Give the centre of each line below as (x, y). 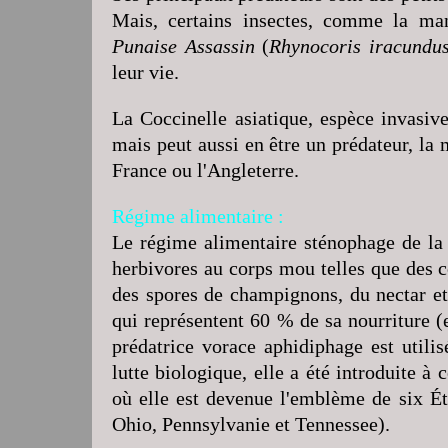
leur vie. (145, 71)
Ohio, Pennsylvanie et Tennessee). (251, 423)
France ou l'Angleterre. (205, 169)
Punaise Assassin (183, 45)
